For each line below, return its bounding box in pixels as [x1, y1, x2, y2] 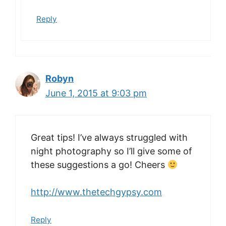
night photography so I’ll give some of [31, 145, 192, 156]
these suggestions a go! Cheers [31, 159, 167, 170]
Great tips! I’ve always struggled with [31, 132, 188, 143]
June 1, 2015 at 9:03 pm [45, 87, 147, 98]
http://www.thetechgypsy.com [31, 186, 162, 197]
